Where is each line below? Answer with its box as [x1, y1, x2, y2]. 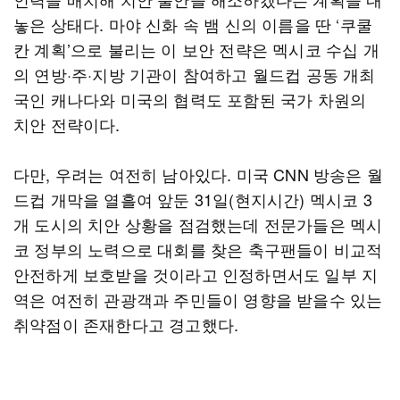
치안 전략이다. [13, 112, 125, 136]
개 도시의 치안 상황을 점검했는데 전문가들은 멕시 [13, 212, 383, 236]
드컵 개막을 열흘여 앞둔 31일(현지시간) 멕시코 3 [13, 187, 372, 211]
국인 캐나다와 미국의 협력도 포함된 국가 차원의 [13, 87, 367, 111]
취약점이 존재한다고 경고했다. [13, 312, 244, 336]
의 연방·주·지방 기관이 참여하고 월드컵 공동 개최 [13, 62, 376, 86]
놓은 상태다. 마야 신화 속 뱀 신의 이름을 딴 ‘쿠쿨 [13, 12, 373, 36]
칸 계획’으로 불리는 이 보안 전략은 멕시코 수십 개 [13, 37, 379, 61]
